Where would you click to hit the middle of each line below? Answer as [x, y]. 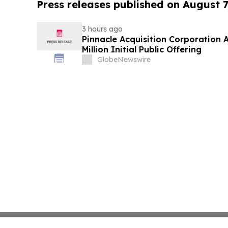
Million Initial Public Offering [141, 50]
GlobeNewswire [124, 60]
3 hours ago [102, 29]
